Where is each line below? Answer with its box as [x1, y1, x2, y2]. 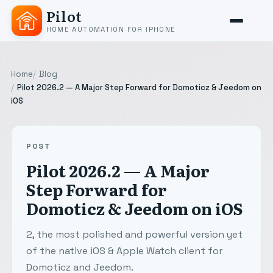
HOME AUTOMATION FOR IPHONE [46, 24, 176, 34]
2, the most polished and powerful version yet [26, 228, 243, 241]
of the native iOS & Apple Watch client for [26, 244, 222, 258]
